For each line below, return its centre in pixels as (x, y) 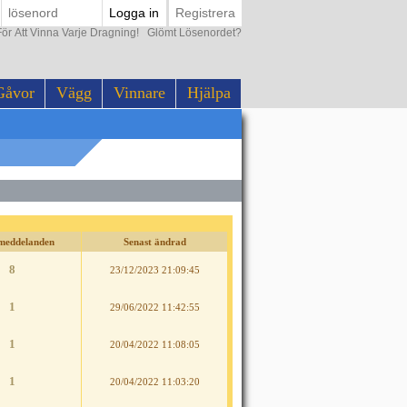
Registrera (205, 13)
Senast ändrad (154, 242)
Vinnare (139, 93)
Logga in (134, 13)
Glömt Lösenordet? (192, 32)
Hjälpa (208, 93)
